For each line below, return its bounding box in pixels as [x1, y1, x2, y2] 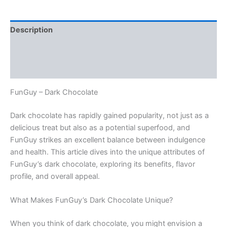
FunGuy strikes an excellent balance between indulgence [10, 135, 205, 144]
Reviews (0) [10, 64, 54, 74]
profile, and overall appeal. [10, 171, 100, 181]
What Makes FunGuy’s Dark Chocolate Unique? [10, 196, 173, 205]
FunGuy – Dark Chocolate [10, 87, 98, 97]
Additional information [10, 45, 91, 54]
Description [10, 25, 53, 34]
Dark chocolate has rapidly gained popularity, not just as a [10, 110, 209, 120]
